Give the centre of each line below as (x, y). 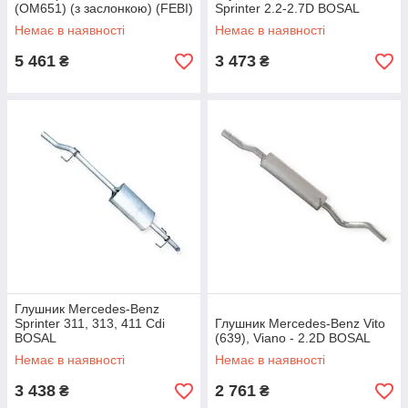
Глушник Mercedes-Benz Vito (300, 323)
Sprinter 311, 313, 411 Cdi (90, 323)
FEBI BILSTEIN (59, 23)
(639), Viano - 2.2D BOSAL (293, 338)
